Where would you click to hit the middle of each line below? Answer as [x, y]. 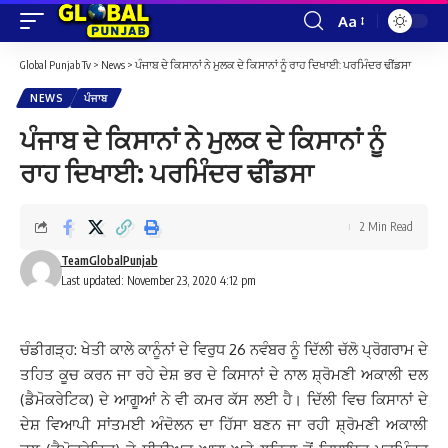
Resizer [362, 57]
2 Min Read [386, 226]
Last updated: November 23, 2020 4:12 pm [158, 280]
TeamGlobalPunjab [109, 260]
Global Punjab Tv [55, 64]
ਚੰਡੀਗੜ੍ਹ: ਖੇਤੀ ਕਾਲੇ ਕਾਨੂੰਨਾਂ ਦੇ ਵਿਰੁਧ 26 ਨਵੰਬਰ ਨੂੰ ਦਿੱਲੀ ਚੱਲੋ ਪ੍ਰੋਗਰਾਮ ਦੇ [224, 349]
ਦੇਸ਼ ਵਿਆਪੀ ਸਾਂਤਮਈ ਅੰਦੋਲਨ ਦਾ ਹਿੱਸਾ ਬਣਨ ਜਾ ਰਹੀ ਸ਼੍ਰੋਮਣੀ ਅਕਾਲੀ [224, 424]
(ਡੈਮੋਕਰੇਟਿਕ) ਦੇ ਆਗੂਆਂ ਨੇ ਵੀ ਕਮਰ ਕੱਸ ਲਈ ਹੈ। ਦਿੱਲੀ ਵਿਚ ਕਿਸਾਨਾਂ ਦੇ [224, 399]
